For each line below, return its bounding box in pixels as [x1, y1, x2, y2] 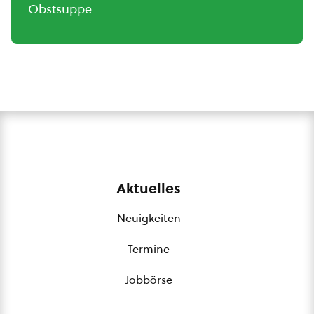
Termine [128, 241, 170, 257]
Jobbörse [125, 272, 172, 287]
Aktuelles [116, 179, 181, 198]
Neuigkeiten [116, 210, 181, 226]
